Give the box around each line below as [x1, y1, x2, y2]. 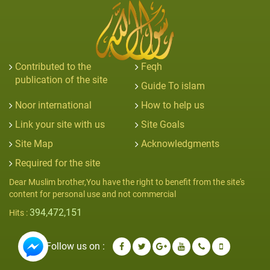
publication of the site [15, 74, 107, 86]
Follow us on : [46, 240, 105, 252]
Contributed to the [15, 60, 91, 72]
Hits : [9, 207, 30, 218]
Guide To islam [141, 80, 205, 92]
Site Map [15, 137, 53, 149]
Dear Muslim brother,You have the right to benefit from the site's [9, 177, 245, 187]
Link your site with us [15, 118, 105, 130]
